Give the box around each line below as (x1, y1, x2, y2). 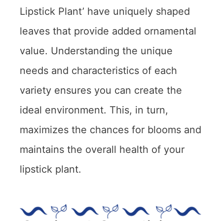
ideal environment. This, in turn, (20, 104, 168, 116)
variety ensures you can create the (20, 84, 182, 97)
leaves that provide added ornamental (20, 25, 196, 37)
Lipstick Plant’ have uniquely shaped (20, 5, 190, 18)
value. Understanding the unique (20, 45, 173, 57)
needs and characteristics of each (20, 65, 177, 77)
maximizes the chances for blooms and (20, 124, 201, 136)
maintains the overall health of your (20, 144, 184, 156)
